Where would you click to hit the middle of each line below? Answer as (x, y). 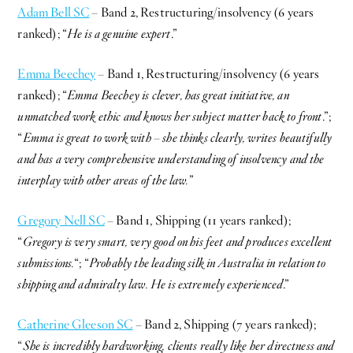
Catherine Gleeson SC (75, 324)
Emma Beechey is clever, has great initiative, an (178, 95)
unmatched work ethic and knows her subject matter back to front (170, 116)
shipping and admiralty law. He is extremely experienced (150, 284)
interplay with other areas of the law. (103, 180)
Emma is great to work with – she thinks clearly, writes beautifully (177, 137)
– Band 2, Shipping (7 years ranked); (225, 324)
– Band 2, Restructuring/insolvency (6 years (202, 12)
